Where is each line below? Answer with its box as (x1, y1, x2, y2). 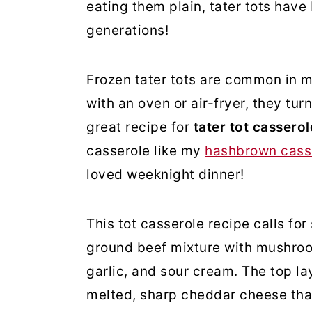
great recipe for (86, 119, 194, 135)
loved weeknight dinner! (86, 166, 244, 182)
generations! (86, 22, 169, 38)
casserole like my (86, 143, 205, 159)
